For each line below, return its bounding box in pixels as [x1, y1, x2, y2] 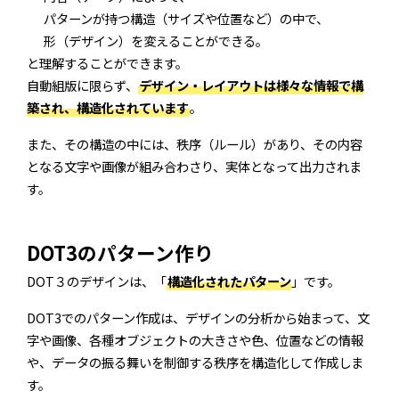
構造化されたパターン [167, 272, 291, 291]
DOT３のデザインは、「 [27, 272, 167, 291]
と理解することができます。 [27, 53, 188, 72]
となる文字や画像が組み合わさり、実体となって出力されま [27, 156, 362, 175]
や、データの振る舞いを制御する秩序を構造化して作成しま [27, 353, 363, 372]
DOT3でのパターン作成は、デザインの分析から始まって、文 [27, 308, 370, 328]
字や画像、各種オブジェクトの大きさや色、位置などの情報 [27, 330, 363, 350]
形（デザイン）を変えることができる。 [43, 30, 268, 50]
